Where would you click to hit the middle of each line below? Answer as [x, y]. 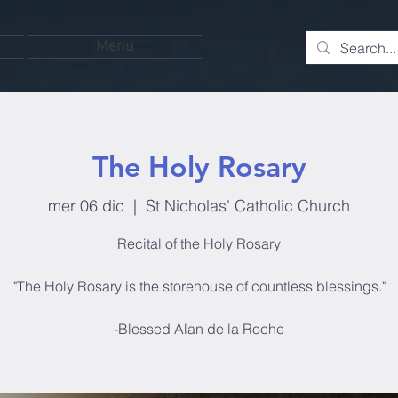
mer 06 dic [86, 205]
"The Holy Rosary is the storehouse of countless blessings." [199, 286]
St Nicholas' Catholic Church [248, 205]
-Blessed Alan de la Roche [199, 328]
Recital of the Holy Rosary [199, 243]
